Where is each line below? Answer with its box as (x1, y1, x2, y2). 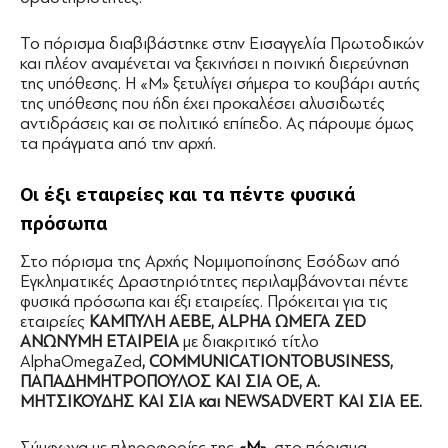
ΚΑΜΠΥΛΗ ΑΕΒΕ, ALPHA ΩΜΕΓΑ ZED (89, 312, 366, 331)
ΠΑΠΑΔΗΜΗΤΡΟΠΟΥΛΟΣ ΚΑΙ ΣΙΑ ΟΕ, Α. (20, 372, 320, 391)
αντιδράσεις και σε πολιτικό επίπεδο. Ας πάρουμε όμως (20, 114, 414, 133)
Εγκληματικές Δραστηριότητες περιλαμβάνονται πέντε (20, 272, 408, 291)
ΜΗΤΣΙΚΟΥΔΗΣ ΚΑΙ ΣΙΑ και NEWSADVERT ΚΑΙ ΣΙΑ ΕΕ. (20, 392, 422, 411)
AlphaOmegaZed (20, 352, 142, 371)
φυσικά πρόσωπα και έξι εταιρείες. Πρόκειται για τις (20, 292, 388, 311)
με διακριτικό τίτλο (183, 332, 319, 351)
